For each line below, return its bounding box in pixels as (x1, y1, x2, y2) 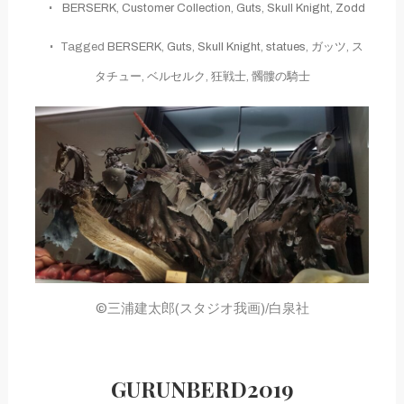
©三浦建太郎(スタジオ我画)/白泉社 (95, 300, 309, 316)
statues (266, 40, 306, 53)
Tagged (60, 40, 107, 53)
